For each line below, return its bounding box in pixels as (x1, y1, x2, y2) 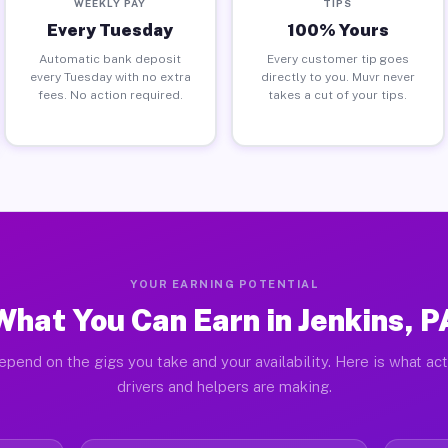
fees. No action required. (37, 87, 183, 102)
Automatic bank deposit (39, 51, 182, 66)
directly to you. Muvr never (260, 69, 415, 84)
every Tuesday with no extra (29, 69, 191, 84)
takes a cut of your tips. (268, 87, 408, 102)
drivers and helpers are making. (116, 378, 332, 395)
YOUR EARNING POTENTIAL (130, 278, 318, 290)
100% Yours (286, 19, 389, 40)
